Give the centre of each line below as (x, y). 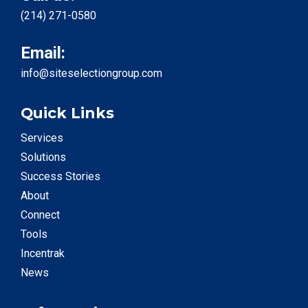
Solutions (43, 157)
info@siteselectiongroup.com (91, 74)
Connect (40, 214)
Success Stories (60, 176)
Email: (43, 53)
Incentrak (43, 253)
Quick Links (67, 113)
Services (42, 137)
